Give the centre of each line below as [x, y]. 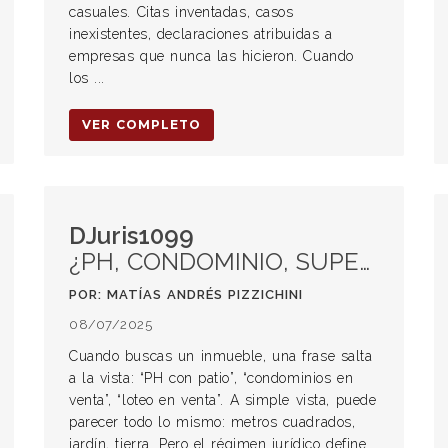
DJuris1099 [131, 235]
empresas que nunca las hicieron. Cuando [211, 56]
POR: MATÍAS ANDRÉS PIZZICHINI [186, 294]
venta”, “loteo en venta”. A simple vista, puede [223, 400]
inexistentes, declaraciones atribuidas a [201, 34]
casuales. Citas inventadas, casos [181, 12]
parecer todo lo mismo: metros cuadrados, [212, 422]
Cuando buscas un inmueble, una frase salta [221, 356]
